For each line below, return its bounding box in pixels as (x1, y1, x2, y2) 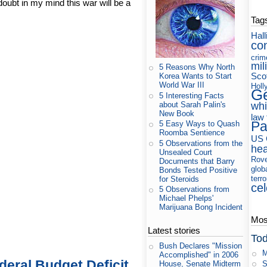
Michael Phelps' (159, 194, 214, 203)
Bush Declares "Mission (159, 241, 243, 251)
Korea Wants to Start (159, 72, 232, 81)
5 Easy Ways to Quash (159, 119, 240, 129)
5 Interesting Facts (159, 91, 225, 100)
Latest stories (148, 225, 201, 236)
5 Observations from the (159, 138, 243, 148)
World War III (159, 80, 205, 90)
